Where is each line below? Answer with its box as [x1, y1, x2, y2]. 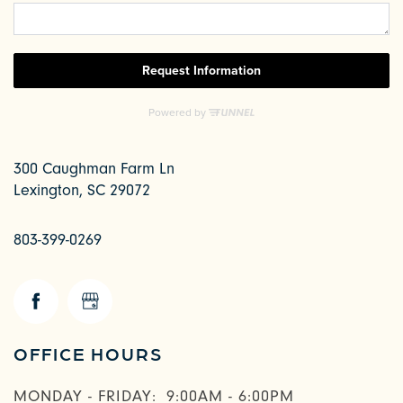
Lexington [13, 180, 79, 200]
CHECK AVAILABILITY [63, 300, 207, 320]
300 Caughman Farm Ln [13, 158, 175, 178]
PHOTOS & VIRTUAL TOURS [63, 363, 245, 383]
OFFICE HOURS [13, 341, 163, 364]
